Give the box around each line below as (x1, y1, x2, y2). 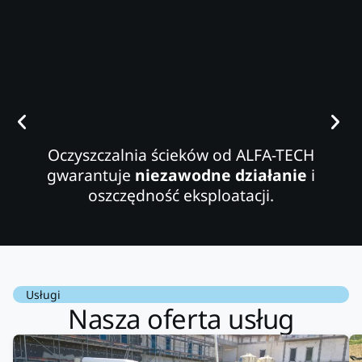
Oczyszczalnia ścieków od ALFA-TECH (48, 144, 314, 166)
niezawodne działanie (135, 164, 307, 187)
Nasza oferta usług (68, 301, 294, 338)
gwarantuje (47, 164, 135, 187)
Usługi (26, 287, 61, 303)
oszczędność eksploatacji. (88, 184, 274, 207)
